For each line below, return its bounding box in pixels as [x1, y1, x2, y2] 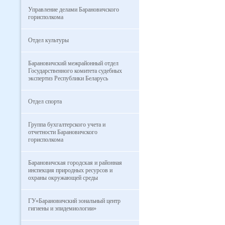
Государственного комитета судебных [28, 67, 122, 74]
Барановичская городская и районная [28, 159, 122, 166]
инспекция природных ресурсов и [28, 167, 113, 174]
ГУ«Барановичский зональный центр [28, 197, 121, 204]
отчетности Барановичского [28, 129, 97, 136]
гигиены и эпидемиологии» [28, 205, 96, 212]
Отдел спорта [28, 98, 62, 105]
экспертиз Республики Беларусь [28, 75, 108, 82]
